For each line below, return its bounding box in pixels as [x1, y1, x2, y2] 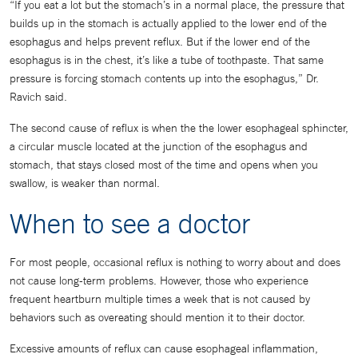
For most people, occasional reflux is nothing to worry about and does [10, 254, 340, 269]
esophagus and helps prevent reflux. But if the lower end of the [10, 34, 310, 49]
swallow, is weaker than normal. [10, 175, 160, 190]
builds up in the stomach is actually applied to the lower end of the [10, 15, 327, 30]
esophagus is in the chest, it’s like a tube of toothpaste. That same [10, 52, 324, 67]
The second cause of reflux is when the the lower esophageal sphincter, [10, 120, 348, 135]
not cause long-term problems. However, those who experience [10, 272, 308, 288]
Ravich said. [10, 89, 67, 104]
